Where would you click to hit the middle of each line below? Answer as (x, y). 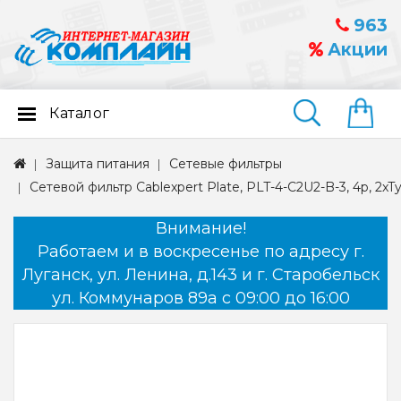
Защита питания (98, 164)
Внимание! (200, 229)
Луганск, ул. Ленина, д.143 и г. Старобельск (200, 275)
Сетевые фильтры (226, 164)
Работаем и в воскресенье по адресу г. (200, 252)
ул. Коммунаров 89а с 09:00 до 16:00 (200, 299)
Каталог (80, 114)
